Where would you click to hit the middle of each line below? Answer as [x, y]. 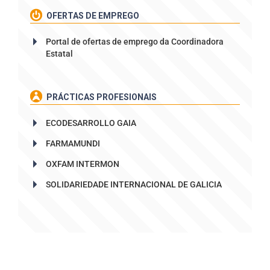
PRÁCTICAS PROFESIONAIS [101, 97]
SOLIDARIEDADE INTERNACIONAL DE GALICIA [134, 184]
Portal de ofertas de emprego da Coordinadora [135, 41]
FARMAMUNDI [73, 143]
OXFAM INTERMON [83, 164]
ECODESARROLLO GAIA [91, 123]
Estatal [59, 53]
